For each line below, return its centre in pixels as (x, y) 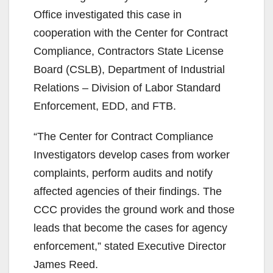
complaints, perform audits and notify (123, 173)
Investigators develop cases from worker (132, 154)
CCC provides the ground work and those (134, 209)
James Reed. (66, 264)
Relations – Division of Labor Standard (127, 87)
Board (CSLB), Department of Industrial (129, 69)
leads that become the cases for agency (130, 228)
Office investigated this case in (108, 14)
